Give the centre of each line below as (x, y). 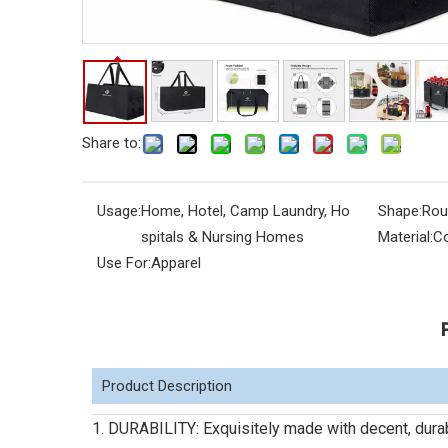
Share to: (111, 143)
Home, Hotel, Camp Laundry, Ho (245, 211)
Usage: (119, 211)
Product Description (167, 386)
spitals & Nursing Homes (222, 237)
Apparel (176, 263)
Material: (405, 237)
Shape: (399, 211)
